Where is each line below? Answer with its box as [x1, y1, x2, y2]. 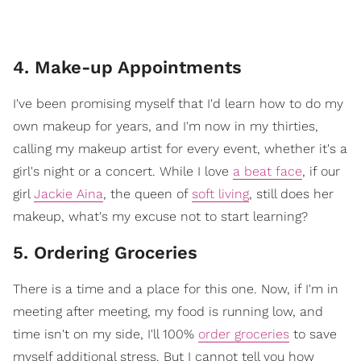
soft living [192, 186, 249, 201]
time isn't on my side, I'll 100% [13, 326, 198, 342]
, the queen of [103, 186, 192, 201]
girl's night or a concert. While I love [13, 164, 233, 179]
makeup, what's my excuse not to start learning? [13, 209, 308, 224]
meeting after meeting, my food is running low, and [13, 304, 323, 319]
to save [289, 326, 337, 342]
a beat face [233, 164, 302, 179]
